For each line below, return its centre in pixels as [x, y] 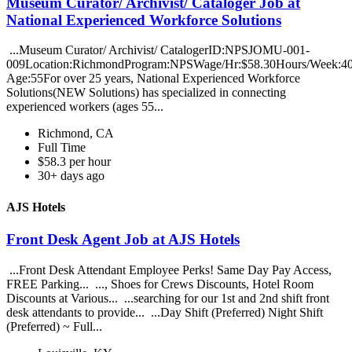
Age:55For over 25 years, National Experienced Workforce [153, 79]
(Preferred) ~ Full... [56, 326]
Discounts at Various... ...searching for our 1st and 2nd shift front [168, 298]
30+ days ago [71, 176]
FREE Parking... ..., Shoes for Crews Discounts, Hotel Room [160, 284]
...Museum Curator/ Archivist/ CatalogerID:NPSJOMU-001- [158, 50]
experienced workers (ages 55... [86, 107]
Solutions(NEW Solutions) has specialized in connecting [146, 93]
